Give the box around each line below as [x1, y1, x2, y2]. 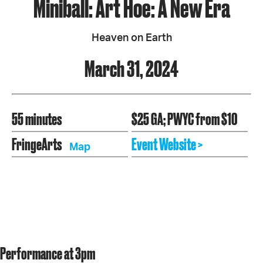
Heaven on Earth [91, 32, 172, 43]
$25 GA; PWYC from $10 [131, 109, 237, 128]
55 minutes [12, 109, 62, 128]
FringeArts [12, 134, 63, 153]
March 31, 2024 [85, 55, 178, 81]
